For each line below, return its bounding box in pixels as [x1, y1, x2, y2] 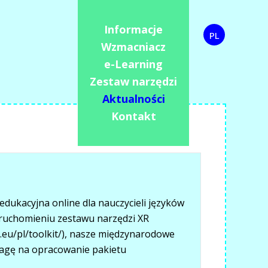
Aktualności [102, 92, 165, 106]
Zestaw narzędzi [90, 74, 177, 89]
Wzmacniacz [101, 39, 166, 54]
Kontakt [111, 109, 156, 123]
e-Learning [104, 57, 163, 71]
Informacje [104, 22, 163, 36]
